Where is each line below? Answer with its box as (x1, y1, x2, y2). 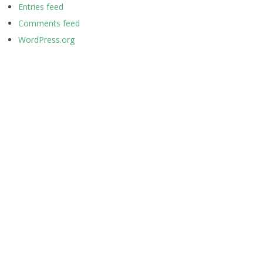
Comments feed (18, 18, 80, 29)
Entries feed (18, 1, 63, 12)
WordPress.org (18, 34, 75, 45)
